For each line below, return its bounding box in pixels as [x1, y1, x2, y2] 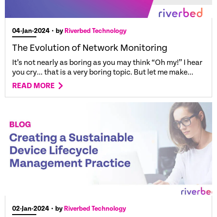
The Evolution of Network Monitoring [12, 43, 168, 54]
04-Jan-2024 [12, 27, 50, 35]
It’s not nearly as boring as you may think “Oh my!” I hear [12, 58, 202, 68]
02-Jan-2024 [12, 204, 49, 213]
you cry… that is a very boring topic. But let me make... [12, 68, 193, 77]
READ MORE [12, 81, 55, 91]
